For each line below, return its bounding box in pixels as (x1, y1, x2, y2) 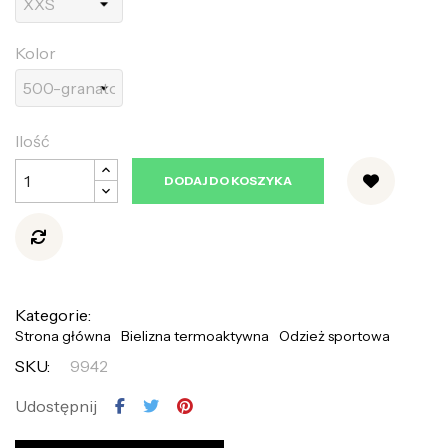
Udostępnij (15, 395, 97, 416)
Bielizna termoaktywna (121, 326, 269, 345)
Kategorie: (15, 304, 91, 325)
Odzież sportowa (279, 326, 390, 345)
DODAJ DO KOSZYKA (164, 172, 292, 188)
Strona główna (15, 326, 111, 345)
